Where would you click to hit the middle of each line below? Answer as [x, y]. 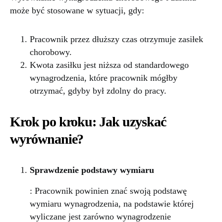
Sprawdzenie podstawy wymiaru [92, 170]
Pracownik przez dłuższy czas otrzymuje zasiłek [116, 39]
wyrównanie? [47, 139]
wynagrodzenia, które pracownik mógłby [104, 78]
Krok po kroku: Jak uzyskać [88, 122]
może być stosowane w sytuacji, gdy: [77, 10]
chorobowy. [51, 52]
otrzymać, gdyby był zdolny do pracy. [98, 91]
